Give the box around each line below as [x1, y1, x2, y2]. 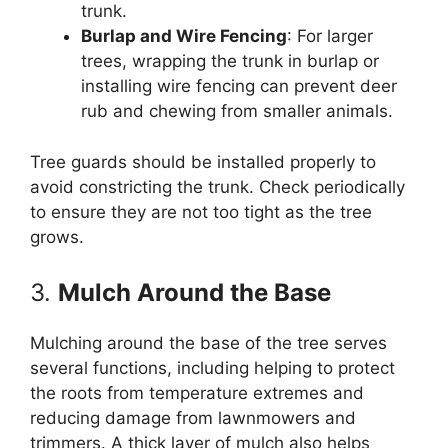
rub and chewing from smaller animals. [81, 101, 393, 122]
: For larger [287, 26, 373, 47]
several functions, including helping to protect [30, 358, 395, 379]
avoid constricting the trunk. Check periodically [30, 176, 405, 197]
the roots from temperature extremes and [30, 383, 364, 404]
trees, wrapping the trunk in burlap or [81, 51, 379, 72]
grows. [30, 226, 84, 247]
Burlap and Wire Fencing [81, 26, 287, 47]
